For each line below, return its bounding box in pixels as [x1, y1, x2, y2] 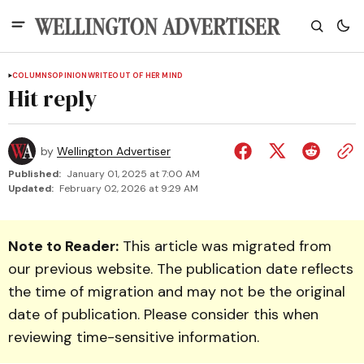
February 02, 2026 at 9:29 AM [59, 182, 198, 195]
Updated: [8, 182, 54, 195]
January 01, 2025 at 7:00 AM [67, 167, 200, 180]
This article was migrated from [119, 236, 331, 256]
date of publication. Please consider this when [8, 305, 318, 324]
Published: [8, 167, 61, 180]
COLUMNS [12, 71, 53, 80]
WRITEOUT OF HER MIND [87, 71, 184, 80]
